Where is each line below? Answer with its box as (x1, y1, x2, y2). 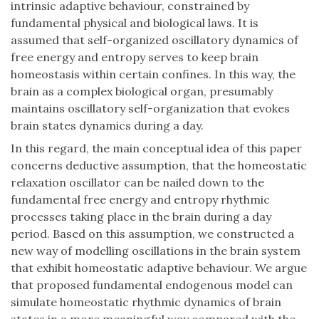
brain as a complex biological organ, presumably (11, 84, 273, 99)
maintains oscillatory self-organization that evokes (11, 101, 290, 116)
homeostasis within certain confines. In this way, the (11, 67, 296, 82)
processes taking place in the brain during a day (11, 209, 271, 224)
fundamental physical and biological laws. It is (11, 16, 258, 31)
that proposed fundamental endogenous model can (11, 278, 293, 293)
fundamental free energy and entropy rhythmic (11, 192, 270, 207)
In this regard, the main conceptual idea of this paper (11, 141, 302, 156)
